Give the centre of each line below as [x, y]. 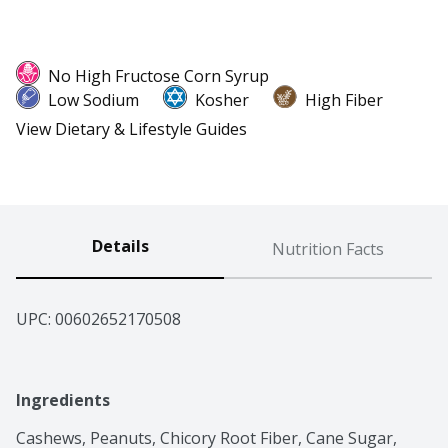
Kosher [222, 100]
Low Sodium [93, 100]
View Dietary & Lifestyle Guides [131, 129]
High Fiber [344, 100]
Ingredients [63, 400]
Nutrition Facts [328, 249]
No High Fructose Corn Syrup [158, 76]
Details [120, 246]
